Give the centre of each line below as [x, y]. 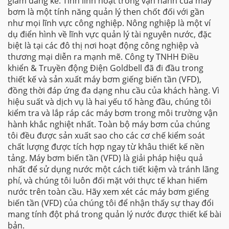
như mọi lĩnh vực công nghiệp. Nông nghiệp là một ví [109, 23]
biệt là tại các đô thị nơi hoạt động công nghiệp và [103, 45]
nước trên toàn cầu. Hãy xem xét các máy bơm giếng [108, 192]
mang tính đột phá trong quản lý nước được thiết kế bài [114, 214]
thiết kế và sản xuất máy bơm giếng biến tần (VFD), [105, 79]
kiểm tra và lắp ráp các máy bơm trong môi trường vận [113, 113]
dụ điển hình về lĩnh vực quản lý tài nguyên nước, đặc [110, 34]
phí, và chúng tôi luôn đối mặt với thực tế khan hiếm [108, 180]
